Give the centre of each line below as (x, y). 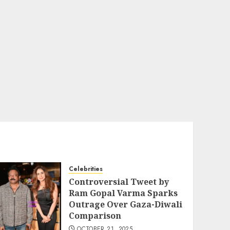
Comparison (95, 216)
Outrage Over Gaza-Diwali (125, 204)
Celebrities (85, 169)
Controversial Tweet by (119, 182)
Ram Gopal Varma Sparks (123, 193)
